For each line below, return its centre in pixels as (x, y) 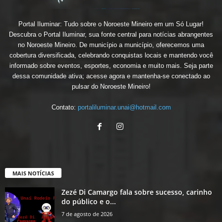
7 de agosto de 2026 (87, 214)
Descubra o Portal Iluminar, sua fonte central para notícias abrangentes (111, 34)
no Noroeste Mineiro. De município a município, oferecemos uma (111, 45)
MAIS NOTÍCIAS (33, 173)
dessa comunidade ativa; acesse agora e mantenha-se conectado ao (111, 76)
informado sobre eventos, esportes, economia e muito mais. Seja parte (111, 65)
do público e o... (89, 201)
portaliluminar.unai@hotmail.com (124, 107)
